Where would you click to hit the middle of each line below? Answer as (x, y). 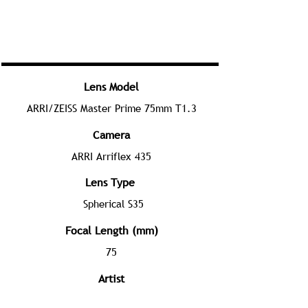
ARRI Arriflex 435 (111, 156)
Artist (111, 278)
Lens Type (110, 182)
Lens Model (111, 87)
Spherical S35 (113, 203)
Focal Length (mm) (111, 230)
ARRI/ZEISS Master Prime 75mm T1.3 (111, 108)
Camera (111, 135)
